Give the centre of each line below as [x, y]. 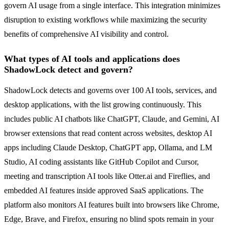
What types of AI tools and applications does [92, 59]
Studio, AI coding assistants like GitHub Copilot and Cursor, [101, 162]
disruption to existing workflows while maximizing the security [106, 20]
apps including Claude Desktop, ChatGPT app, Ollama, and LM [108, 148]
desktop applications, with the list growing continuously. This [103, 105]
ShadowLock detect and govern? [68, 70]
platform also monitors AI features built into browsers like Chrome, [112, 205]
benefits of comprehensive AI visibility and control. [86, 34]
